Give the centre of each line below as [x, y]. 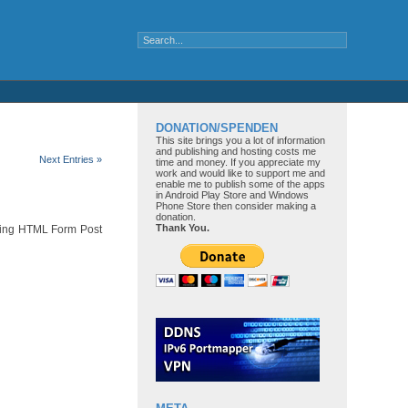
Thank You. [182, 228]
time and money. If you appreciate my [238, 162]
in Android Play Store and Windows [232, 195]
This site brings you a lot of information [240, 140]
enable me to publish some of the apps [240, 184]
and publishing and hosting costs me [235, 151]
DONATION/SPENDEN [216, 128]
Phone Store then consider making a [235, 206]
